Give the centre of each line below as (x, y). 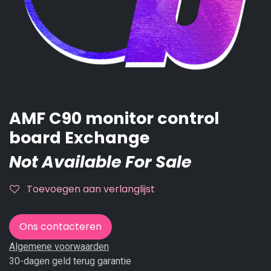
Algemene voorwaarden (59, 246)
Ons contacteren (60, 226)
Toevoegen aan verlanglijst (91, 189)
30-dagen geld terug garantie (70, 261)
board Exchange (79, 137)
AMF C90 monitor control (114, 118)
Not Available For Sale (100, 162)
